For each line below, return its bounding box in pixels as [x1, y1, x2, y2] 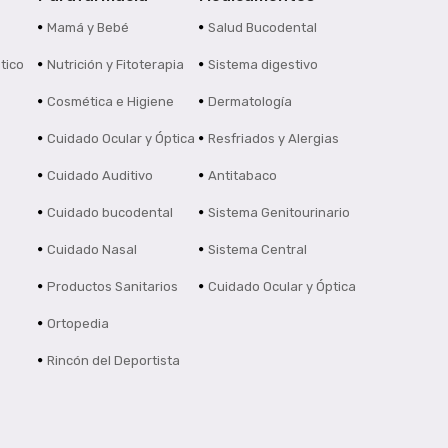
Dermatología [208, 94, 293, 110]
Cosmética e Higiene [46, 94, 174, 110]
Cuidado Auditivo [46, 168, 153, 184]
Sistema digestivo [208, 57, 319, 73]
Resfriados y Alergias [208, 131, 340, 147]
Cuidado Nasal [46, 242, 137, 258]
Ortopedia [46, 316, 109, 332]
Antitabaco [208, 168, 278, 184]
